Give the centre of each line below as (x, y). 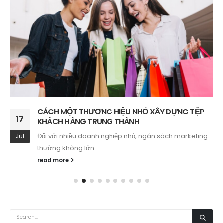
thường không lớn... (68, 148)
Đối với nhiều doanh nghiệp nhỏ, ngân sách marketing (122, 136)
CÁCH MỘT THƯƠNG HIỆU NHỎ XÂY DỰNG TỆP (121, 111)
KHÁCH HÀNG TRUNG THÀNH (88, 121)
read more (54, 160)
